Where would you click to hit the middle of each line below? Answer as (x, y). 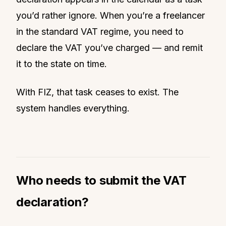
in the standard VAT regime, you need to (100, 31)
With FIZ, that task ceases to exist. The (97, 92)
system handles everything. (73, 108)
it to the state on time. (62, 64)
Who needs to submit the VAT (101, 180)
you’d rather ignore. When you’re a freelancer (110, 15)
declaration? (53, 202)
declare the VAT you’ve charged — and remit (109, 47)
